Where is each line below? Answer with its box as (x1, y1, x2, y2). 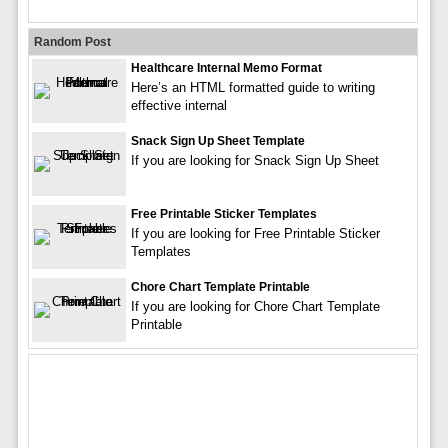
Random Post (33, 34, 111, 49)
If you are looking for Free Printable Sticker (130, 225, 380, 241)
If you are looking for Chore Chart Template (130, 298, 380, 314)
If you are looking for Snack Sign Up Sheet (130, 152, 379, 168)
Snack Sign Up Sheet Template (130, 133, 305, 148)
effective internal (130, 97, 227, 113)
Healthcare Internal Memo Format (130, 60, 322, 75)
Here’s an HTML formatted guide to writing (130, 79, 375, 95)
